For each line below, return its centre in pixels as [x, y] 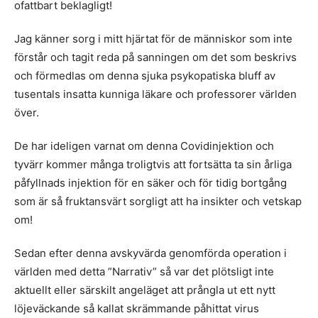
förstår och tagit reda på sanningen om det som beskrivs [155, 57]
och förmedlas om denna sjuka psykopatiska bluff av [145, 76]
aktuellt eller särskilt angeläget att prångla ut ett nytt [145, 290]
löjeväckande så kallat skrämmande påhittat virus [137, 308]
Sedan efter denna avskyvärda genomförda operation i [150, 253]
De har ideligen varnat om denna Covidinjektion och [144, 146]
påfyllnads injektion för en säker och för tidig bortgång [150, 183]
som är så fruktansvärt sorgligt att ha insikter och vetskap [158, 201]
